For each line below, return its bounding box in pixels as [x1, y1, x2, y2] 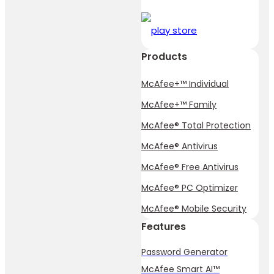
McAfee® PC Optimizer [141, 182, 238, 194]
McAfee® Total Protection [141, 119, 251, 132]
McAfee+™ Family [141, 98, 217, 111]
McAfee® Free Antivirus [141, 161, 239, 174]
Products [141, 50, 187, 64]
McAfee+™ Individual [141, 78, 229, 91]
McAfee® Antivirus [141, 140, 218, 153]
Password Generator [141, 246, 228, 259]
